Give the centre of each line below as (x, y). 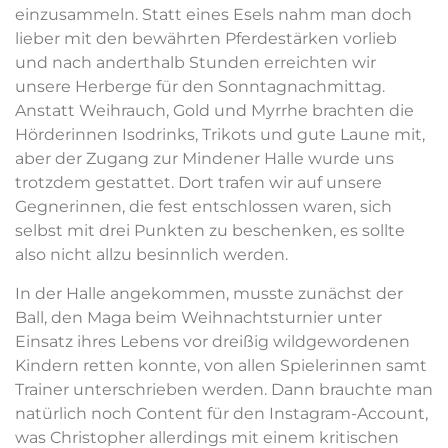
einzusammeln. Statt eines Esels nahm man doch (213, 15)
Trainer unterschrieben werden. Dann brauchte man (224, 389)
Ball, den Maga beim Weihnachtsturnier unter (198, 317)
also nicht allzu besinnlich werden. (151, 255)
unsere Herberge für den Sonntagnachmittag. (200, 87)
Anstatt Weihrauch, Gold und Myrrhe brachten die (214, 111)
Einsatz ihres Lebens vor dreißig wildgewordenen (212, 341)
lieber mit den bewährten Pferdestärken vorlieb (206, 39)
